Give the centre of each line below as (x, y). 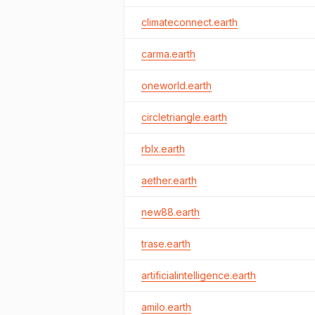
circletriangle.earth (184, 117)
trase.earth (166, 244)
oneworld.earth (176, 85)
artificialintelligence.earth (199, 275)
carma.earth (168, 54)
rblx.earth (163, 149)
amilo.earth (166, 307)
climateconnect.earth (189, 22)
